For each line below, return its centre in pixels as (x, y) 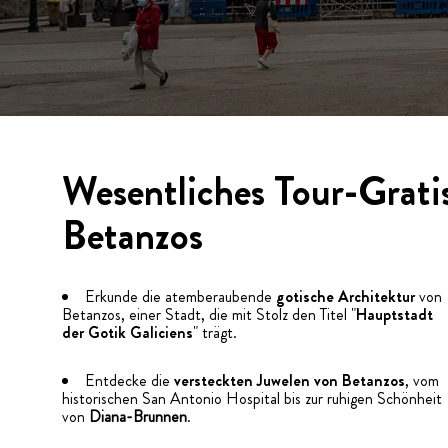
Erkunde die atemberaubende (180, 296)
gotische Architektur (345, 296)
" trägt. (215, 332)
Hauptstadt (394, 314)
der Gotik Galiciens (127, 332)
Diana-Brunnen (138, 416)
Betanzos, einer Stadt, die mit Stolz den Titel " (209, 314)
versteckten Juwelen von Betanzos (289, 380)
